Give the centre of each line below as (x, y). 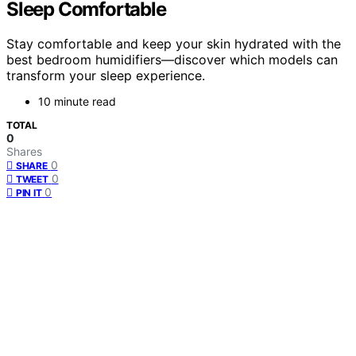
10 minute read (77, 102)
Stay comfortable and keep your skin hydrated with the (174, 44)
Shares (24, 152)
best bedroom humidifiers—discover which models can (172, 60)
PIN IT (29, 193)
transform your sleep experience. (106, 76)
